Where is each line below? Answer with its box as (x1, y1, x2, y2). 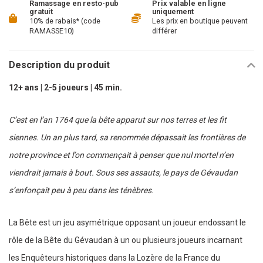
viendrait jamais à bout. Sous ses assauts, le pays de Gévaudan (9, 168, 238, 178)
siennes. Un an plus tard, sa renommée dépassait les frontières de (9, 133, 245, 143)
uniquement (152, 7, 194, 16)
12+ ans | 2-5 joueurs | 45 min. (9, 83, 122, 92)
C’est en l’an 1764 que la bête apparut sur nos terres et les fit (9, 115, 227, 125)
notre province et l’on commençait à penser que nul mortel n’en (9, 150, 234, 160)
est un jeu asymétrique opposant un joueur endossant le (37, 218, 246, 228)
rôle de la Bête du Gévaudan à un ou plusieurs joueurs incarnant (9, 235, 242, 245)
